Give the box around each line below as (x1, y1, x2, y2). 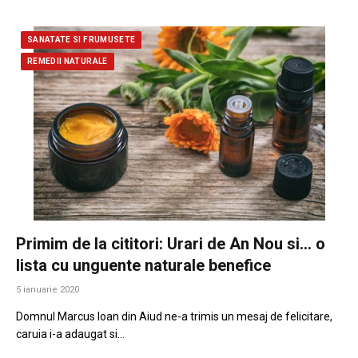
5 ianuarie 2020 (16, 284, 79, 296)
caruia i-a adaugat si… (16, 328, 125, 341)
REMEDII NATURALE (27, 57, 108, 66)
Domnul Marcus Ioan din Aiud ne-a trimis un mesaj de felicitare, (16, 310, 332, 324)
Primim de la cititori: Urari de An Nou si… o (16, 234, 325, 254)
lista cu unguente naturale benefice (16, 256, 271, 276)
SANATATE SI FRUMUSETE (27, 35, 136, 45)
